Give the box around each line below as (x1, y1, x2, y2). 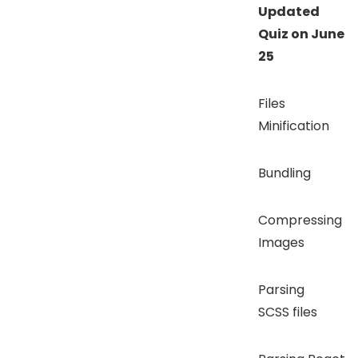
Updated (258, 2, 320, 21)
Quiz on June (258, 24, 344, 43)
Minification (258, 116, 329, 135)
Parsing (258, 280, 304, 299)
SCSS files (258, 302, 317, 321)
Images (258, 233, 304, 252)
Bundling (258, 163, 311, 182)
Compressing (258, 210, 342, 229)
